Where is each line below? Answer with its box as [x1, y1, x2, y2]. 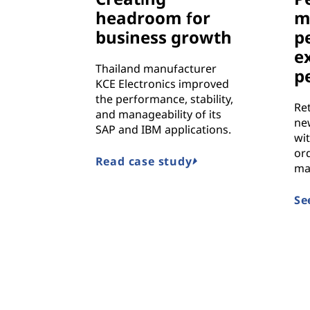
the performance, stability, [95, 91, 233, 107]
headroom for [95, 6, 210, 30]
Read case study [95, 154, 192, 170]
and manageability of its [95, 107, 221, 122]
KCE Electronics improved [95, 76, 229, 92]
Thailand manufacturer [95, 61, 217, 77]
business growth [95, 26, 232, 49]
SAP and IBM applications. [95, 122, 231, 138]
